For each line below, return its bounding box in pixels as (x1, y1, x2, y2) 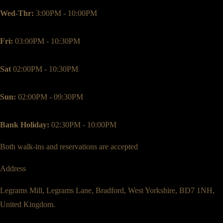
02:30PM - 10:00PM (49, 120, 116, 129)
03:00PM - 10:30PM (13, 37, 80, 46)
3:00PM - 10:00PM (34, 9, 97, 18)
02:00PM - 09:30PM (16, 93, 83, 102)
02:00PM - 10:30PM (11, 65, 78, 74)
